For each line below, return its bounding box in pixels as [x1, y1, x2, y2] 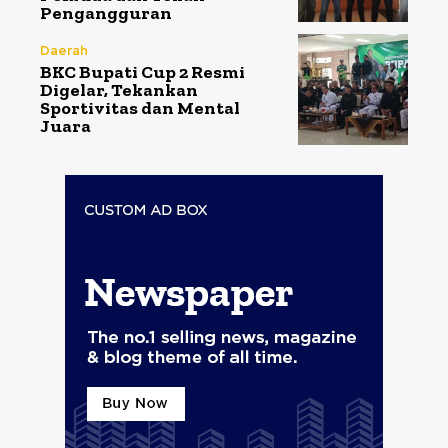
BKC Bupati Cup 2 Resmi [40, 61, 245, 84]
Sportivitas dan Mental [40, 97, 240, 120]
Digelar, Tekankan [40, 79, 198, 102]
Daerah [40, 42, 88, 60]
